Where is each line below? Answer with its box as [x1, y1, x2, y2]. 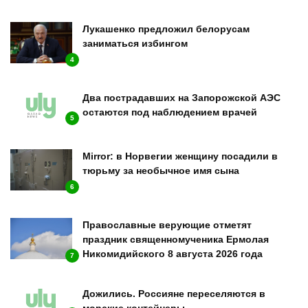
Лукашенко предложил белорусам [82, 23, 250, 34]
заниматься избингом [82, 37, 188, 49]
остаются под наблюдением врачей [82, 106, 257, 118]
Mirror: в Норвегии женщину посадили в [82, 150, 278, 162]
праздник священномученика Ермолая [82, 233, 269, 245]
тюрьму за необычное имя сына [82, 164, 239, 176]
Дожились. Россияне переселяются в [82, 287, 265, 299]
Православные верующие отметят [82, 219, 252, 230]
